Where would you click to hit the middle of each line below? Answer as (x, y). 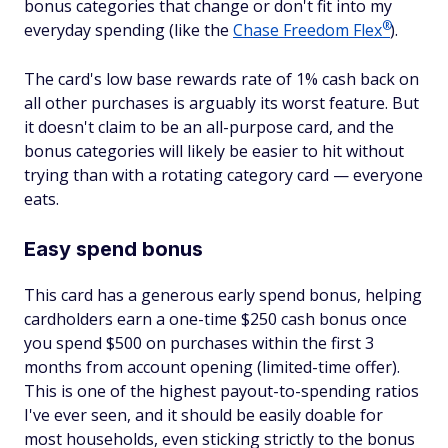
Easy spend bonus (113, 249)
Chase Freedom (293, 30)
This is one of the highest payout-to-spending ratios (221, 391)
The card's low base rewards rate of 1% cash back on (221, 79)
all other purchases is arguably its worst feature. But (221, 103)
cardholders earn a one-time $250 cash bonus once (215, 319)
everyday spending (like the (128, 30)
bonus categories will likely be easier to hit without (214, 151)
